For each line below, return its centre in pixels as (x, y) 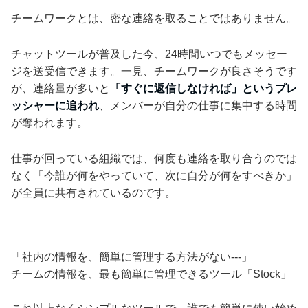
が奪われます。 (49, 122)
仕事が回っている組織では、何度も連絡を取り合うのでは (154, 158)
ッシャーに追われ (55, 105)
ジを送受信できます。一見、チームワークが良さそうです (154, 71)
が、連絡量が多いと (60, 88)
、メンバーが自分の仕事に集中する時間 (198, 105)
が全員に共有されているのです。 (93, 192)
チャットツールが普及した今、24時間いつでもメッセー (149, 54)
